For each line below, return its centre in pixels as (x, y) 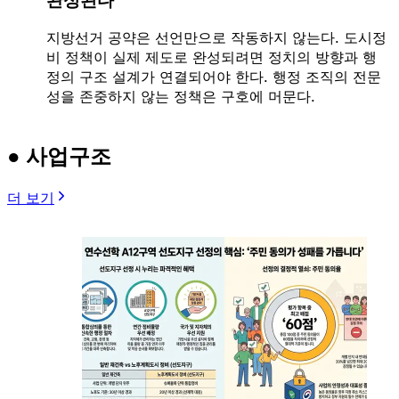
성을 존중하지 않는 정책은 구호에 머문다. (181, 97)
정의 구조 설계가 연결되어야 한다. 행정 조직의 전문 (214, 77)
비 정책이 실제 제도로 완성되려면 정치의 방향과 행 (212, 57)
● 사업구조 (59, 157)
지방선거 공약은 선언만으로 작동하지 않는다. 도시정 (216, 38)
